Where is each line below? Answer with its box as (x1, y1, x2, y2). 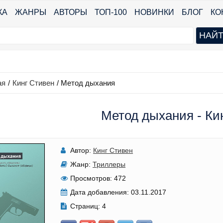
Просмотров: (70, 174, 112, 182)
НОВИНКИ (134, 8, 174, 16)
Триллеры (93, 160, 126, 168)
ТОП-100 (95, 8, 127, 16)
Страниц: (70, 202, 101, 210)
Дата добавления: (70, 188, 129, 196)
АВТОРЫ (54, 8, 87, 16)
